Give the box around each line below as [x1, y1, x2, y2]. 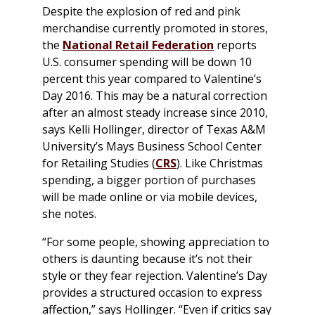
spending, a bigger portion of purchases [42, 172, 256, 188]
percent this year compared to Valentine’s [42, 71, 262, 87]
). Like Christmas [176, 155, 263, 172]
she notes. [42, 206, 96, 222]
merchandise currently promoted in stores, [42, 20, 268, 37]
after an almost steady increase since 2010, [42, 105, 268, 121]
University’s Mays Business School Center [42, 139, 262, 155]
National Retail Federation [63, 37, 214, 53]
